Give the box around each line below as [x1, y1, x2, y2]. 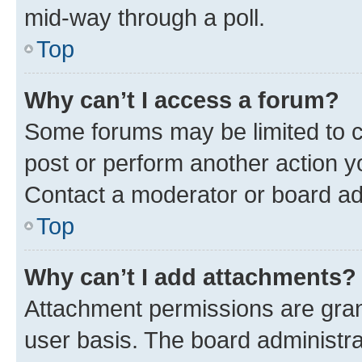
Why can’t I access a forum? [24, 86, 339, 113]
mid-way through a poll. [24, 3, 265, 31]
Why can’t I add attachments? [24, 263, 356, 290]
